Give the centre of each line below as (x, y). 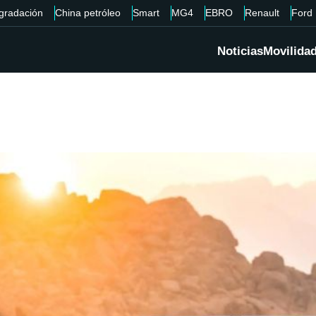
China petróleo (87, 13)
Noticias (240, 51)
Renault (262, 13)
